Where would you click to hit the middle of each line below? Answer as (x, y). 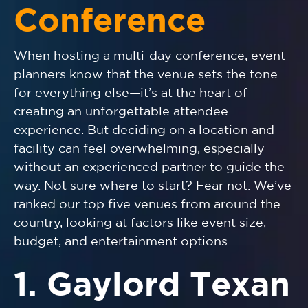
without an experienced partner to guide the (149, 168)
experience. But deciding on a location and (144, 131)
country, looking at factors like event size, (140, 224)
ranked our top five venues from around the (147, 205)
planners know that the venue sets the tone (146, 75)
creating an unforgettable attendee (121, 112)
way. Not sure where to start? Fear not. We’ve (153, 187)
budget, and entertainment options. (122, 242)
